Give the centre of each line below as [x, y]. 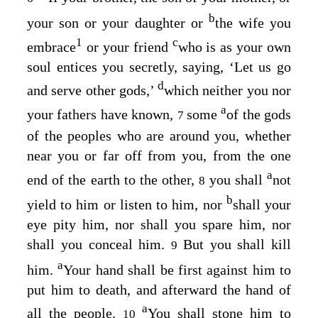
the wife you [253, 22]
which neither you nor [228, 91]
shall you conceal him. [99, 245]
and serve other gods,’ [93, 91]
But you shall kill [237, 245]
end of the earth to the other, [113, 179]
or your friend [127, 46]
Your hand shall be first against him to [177, 269]
